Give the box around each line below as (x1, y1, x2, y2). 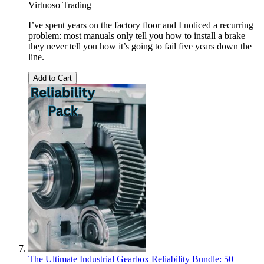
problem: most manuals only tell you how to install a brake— (28, 30, 255, 41)
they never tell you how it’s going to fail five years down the (28, 41, 252, 51)
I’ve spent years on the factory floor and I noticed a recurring (28, 19, 253, 30)
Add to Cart (33, 73, 72, 82)
